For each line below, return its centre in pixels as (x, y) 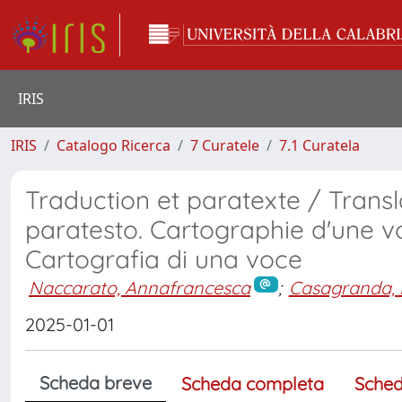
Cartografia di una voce (164, 259)
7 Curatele (225, 145)
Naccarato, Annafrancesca (140, 288)
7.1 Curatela (319, 145)
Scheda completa (253, 383)
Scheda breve (96, 382)
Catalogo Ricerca (114, 145)
